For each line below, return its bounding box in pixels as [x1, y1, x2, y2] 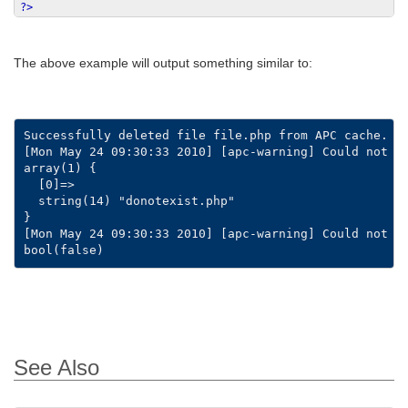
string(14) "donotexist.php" [23, 194, 235, 209]
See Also [14, 354, 99, 380]
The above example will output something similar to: [14, 55, 312, 70]
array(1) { [23, 161, 97, 176]
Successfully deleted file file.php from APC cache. [23, 128, 388, 143]
